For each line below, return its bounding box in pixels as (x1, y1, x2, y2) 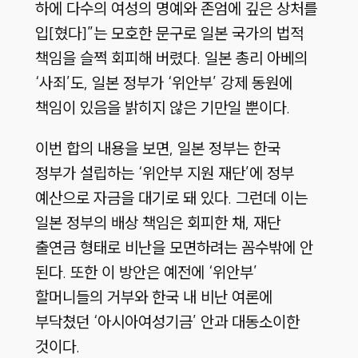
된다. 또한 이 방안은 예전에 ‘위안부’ (34, 262, 257, 283)
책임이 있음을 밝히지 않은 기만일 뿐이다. (34, 97, 290, 118)
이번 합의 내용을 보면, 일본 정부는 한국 (34, 138, 280, 159)
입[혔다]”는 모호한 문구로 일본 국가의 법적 (34, 23, 304, 44)
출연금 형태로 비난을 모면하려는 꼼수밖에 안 (34, 237, 313, 258)
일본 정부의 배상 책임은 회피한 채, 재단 (34, 213, 280, 233)
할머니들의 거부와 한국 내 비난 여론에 (34, 287, 272, 308)
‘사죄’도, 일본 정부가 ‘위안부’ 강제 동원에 (34, 73, 292, 93)
